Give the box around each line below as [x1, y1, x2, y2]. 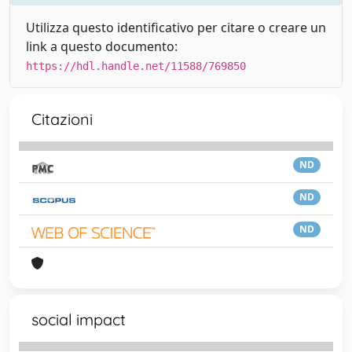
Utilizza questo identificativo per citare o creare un [26, 18, 326, 36]
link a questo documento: [26, 37, 178, 55]
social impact [31, 309, 126, 329]
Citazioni [31, 108, 93, 129]
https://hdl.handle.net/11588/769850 [26, 59, 246, 72]
